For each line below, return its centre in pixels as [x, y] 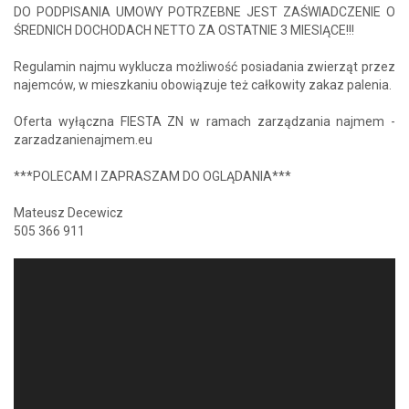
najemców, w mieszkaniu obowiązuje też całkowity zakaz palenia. [203, 84]
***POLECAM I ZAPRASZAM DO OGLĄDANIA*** [152, 176]
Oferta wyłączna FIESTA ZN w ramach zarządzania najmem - [204, 121]
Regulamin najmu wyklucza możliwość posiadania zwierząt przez [204, 66]
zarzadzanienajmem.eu [83, 139]
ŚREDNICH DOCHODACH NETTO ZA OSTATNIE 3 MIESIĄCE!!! [184, 30]
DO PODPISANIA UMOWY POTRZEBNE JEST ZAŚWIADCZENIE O [204, 11]
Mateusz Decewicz [68, 212]
